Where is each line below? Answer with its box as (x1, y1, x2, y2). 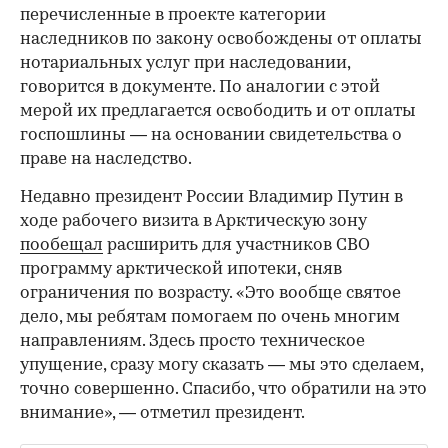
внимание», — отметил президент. (20, 404, 305, 422)
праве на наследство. (20, 150, 192, 168)
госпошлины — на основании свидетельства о (20, 126, 402, 144)
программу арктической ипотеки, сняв (20, 260, 342, 278)
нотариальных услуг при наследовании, (20, 54, 350, 72)
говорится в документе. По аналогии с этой (20, 78, 380, 96)
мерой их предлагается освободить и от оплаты (20, 102, 416, 120)
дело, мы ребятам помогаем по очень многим (20, 308, 400, 326)
